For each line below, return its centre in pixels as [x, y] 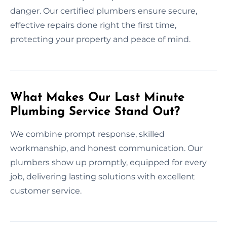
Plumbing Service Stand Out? [95, 112]
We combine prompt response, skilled [87, 134]
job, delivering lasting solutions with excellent [103, 176]
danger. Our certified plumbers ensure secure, [104, 11]
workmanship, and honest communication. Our [106, 148]
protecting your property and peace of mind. [100, 39]
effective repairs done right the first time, [93, 25]
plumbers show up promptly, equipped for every [108, 162]
